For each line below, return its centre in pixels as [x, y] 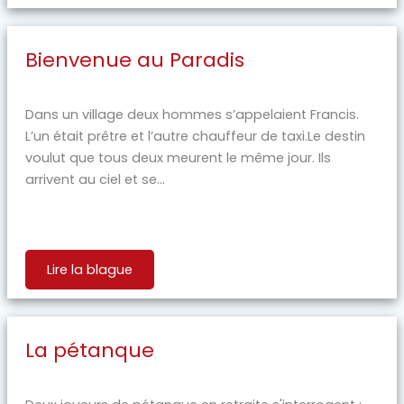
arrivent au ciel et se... [95, 180]
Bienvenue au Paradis [134, 60]
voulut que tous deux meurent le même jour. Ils [178, 158]
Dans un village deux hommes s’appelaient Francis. [192, 115]
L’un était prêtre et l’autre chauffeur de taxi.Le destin [195, 137]
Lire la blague [89, 270]
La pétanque [89, 351]
